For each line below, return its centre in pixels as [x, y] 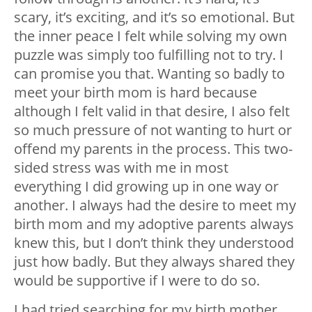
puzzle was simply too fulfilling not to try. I [149, 54]
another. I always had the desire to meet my [155, 205]
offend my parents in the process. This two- [153, 148]
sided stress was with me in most [121, 167]
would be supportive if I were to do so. [137, 280]
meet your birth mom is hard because [135, 92]
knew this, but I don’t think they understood [154, 242]
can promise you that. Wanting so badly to [149, 73]
